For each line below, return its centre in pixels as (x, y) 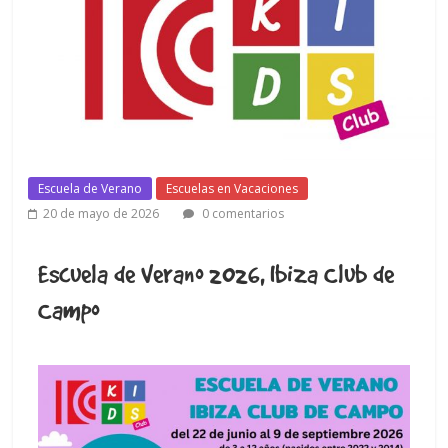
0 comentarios (242, 214)
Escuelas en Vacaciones (232, 189)
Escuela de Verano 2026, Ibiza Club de (216, 273)
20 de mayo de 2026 (101, 214)
